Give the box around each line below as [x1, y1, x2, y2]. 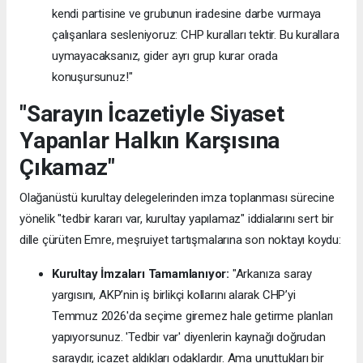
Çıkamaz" [19, 153, 115, 181]
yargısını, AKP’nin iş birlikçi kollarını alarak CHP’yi [52, 287, 296, 302]
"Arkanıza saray [229, 266, 312, 281]
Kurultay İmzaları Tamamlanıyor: [52, 266, 230, 281]
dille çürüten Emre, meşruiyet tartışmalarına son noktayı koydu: [19, 232, 341, 247]
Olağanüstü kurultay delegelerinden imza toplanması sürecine [19, 190, 335, 205]
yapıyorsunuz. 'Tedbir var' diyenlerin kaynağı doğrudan [52, 329, 326, 344]
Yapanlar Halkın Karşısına [19, 126, 280, 154]
